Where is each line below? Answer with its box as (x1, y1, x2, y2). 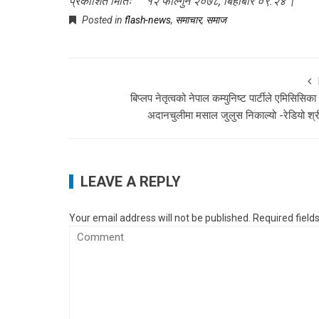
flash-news (125, 14, 171, 26)
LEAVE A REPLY (80, 172, 181, 190)
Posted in (80, 14, 125, 26)
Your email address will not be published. (69, 211, 251, 224)
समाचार (175, 14, 202, 26)
